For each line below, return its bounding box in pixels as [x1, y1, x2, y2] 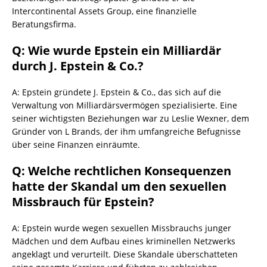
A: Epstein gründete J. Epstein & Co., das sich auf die [12, 86, 221, 98]
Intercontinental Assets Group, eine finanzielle [12, 5, 197, 17]
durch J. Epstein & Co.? [12, 58, 144, 74]
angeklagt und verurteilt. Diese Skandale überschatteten [12, 249, 238, 260]
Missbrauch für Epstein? [12, 194, 154, 210]
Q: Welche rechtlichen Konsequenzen [12, 163, 231, 179]
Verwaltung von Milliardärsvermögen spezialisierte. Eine [12, 100, 237, 111]
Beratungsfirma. [12, 18, 76, 30]
